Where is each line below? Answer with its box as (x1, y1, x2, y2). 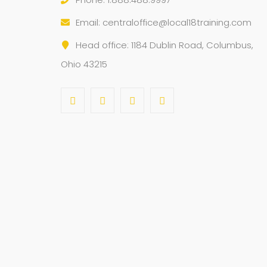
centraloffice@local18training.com (103, 15, 252, 29)
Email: (76, 15, 103, 29)
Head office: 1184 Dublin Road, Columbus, (76, 38, 253, 51)
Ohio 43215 (61, 57, 107, 70)
